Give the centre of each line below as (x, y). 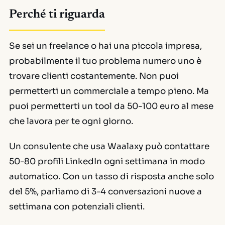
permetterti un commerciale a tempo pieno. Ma (109, 91)
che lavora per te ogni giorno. (71, 121)
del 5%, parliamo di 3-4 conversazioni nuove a (105, 192)
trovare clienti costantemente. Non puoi (94, 76)
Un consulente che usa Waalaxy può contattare (109, 146)
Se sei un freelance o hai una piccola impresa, (105, 46)
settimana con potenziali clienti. (77, 207)
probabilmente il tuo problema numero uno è (105, 61)
